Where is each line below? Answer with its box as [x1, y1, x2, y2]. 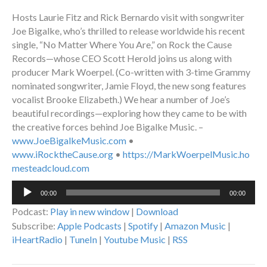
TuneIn [69, 234, 97, 246]
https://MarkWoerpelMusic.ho [123, 148, 250, 160]
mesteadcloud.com [12, 162, 89, 174]
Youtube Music [104, 234, 166, 246]
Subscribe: [12, 220, 57, 232]
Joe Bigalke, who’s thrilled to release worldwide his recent [12, 25, 245, 37]
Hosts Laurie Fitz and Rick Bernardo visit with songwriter [12, 11, 244, 23]
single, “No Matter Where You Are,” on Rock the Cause [12, 39, 232, 51]
